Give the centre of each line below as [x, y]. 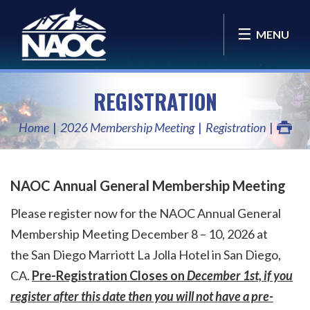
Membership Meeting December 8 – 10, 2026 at [139, 234]
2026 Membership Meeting [127, 127]
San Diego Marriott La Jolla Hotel [120, 255]
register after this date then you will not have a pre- [142, 297]
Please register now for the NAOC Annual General [146, 213]
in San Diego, [245, 255]
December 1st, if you [239, 276]
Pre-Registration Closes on [108, 276]
